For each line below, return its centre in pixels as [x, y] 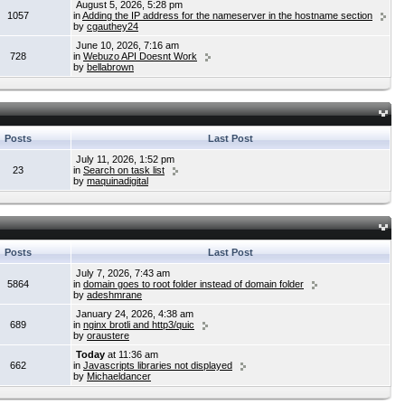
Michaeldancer [119, 376]
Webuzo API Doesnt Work [140, 56]
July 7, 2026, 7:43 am [122, 273]
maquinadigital [118, 181]
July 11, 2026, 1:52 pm [124, 159]
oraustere [108, 335]
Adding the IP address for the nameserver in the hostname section [227, 15]
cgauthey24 [113, 26]
